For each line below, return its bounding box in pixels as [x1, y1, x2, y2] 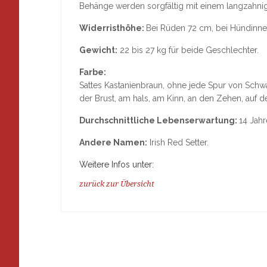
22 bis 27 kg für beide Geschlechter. [117, 45, 259, 55]
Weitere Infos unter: [79, 160, 154, 170]
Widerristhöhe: [79, 23, 146, 33]
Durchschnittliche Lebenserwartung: [79, 116, 239, 126]
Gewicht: [79, 45, 117, 55]
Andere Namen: [79, 138, 147, 148]
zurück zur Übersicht [79, 179, 154, 189]
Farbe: [79, 67, 106, 77]
